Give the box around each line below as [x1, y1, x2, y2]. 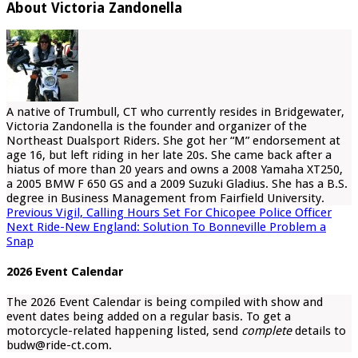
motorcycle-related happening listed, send [6, 323, 241, 338]
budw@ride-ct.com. [6, 337, 112, 352]
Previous [6, 205, 53, 221]
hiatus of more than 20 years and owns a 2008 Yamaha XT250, [6, 162, 343, 177]
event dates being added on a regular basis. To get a [6, 308, 291, 324]
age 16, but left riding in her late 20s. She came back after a [6, 148, 332, 163]
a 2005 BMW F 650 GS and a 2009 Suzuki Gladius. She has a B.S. [6, 177, 348, 192]
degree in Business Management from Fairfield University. [6, 191, 324, 206]
